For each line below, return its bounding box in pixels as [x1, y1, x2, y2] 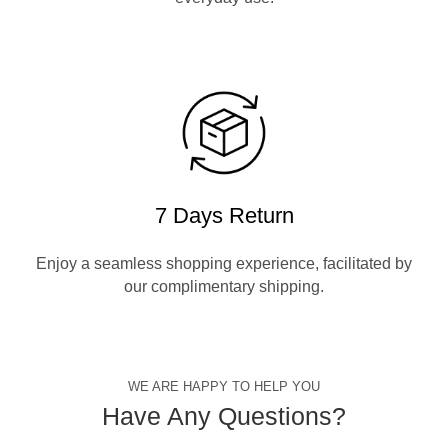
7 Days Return [154, 202, 294, 228]
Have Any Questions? [102, 402, 346, 431]
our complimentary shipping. [124, 277, 324, 295]
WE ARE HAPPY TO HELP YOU [128, 379, 320, 395]
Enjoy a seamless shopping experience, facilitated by [36, 254, 412, 272]
